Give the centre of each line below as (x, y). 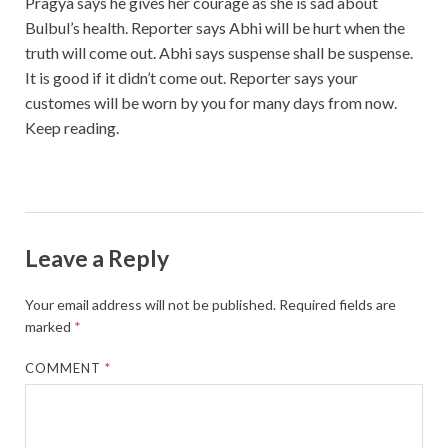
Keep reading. (72, 127)
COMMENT (65, 367)
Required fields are (337, 304)
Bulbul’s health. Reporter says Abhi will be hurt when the (215, 27)
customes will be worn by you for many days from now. (211, 102)
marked (49, 326)
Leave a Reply (97, 257)
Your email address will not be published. (150, 304)
